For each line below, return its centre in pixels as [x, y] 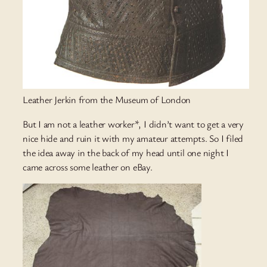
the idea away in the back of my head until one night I [126, 152]
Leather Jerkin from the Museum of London [107, 100]
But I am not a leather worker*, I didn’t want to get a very [133, 124]
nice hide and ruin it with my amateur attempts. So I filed [133, 138]
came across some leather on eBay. [88, 167]
